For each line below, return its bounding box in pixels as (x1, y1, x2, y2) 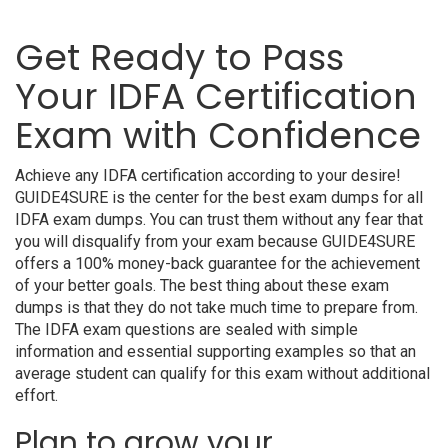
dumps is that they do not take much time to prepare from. (15, 298, 418, 317)
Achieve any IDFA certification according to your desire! (15, 166, 401, 185)
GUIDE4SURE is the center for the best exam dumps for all (15, 188, 423, 207)
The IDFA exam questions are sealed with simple (15, 320, 358, 339)
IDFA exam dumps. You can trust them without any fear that (15, 210, 423, 229)
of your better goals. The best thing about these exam (15, 276, 389, 295)
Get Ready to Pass (15, 32, 344, 83)
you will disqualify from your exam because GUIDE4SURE (15, 232, 415, 251)
